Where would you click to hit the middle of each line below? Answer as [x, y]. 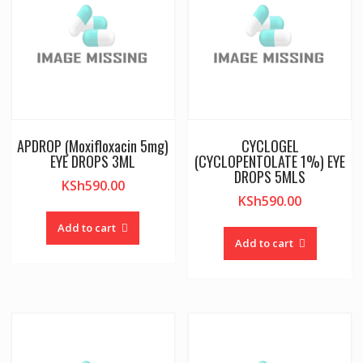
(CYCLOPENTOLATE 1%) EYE [270, 162]
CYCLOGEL [270, 146]
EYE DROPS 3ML [93, 162]
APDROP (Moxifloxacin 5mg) [93, 146]
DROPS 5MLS [270, 177]
